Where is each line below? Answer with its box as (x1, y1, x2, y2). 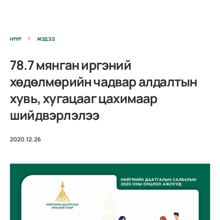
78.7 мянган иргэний (10, 55, 131, 74)
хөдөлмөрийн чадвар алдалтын (10, 72, 197, 90)
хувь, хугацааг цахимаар (10, 89, 158, 107)
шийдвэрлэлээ (10, 106, 100, 124)
